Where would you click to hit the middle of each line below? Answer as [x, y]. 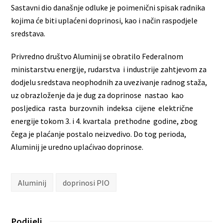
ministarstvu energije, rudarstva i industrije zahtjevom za [109, 69]
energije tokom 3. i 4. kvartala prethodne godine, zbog [105, 121]
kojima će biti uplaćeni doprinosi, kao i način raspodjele [105, 20]
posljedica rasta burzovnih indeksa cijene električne [102, 108]
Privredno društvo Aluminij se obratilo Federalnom [97, 56]
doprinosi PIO [86, 182]
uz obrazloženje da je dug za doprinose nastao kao [98, 95]
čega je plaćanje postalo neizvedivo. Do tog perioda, [99, 134]
